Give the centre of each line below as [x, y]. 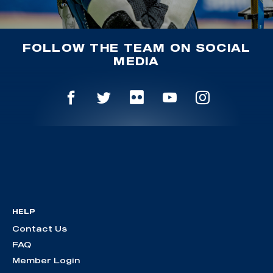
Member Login [46, 261]
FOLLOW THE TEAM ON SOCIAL [136, 47]
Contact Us [40, 229]
